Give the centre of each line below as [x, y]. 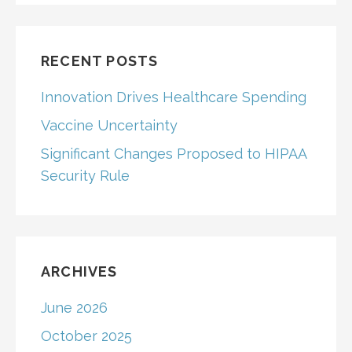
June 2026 [74, 307]
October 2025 [86, 335]
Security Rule [85, 175]
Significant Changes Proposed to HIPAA [174, 153]
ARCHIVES [79, 271]
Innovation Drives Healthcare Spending [174, 97]
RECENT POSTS [100, 60]
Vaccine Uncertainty [109, 125]
